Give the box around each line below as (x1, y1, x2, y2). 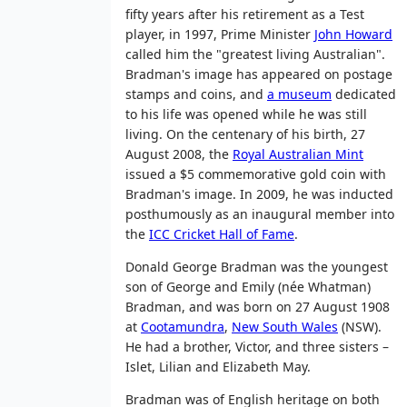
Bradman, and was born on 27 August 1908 (125, 297, 390, 315)
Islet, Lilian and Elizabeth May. (125, 357, 311, 375)
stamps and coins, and (125, 84, 267, 103)
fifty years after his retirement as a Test (125, 5, 364, 23)
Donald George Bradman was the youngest (125, 257, 388, 275)
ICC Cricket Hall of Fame (149, 224, 294, 243)
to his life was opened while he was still (125, 104, 367, 123)
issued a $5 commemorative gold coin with (125, 164, 386, 183)
